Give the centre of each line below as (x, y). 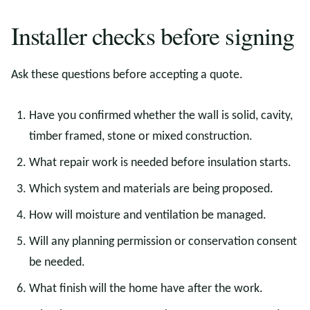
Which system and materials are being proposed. (151, 189)
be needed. (57, 263)
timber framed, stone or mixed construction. (141, 137)
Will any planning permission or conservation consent (163, 242)
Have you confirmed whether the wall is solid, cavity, (161, 116)
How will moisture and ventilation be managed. (148, 216)
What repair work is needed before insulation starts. (160, 163)
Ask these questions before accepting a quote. (127, 75)
